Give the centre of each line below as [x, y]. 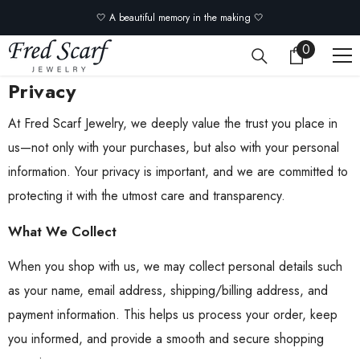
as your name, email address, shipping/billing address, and [168, 290]
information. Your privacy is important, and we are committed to [178, 172]
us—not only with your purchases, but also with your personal [174, 147]
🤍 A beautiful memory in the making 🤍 [180, 18]
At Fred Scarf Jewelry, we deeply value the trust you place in [173, 123]
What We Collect [62, 231]
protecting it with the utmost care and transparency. [147, 196]
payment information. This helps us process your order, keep [173, 315]
